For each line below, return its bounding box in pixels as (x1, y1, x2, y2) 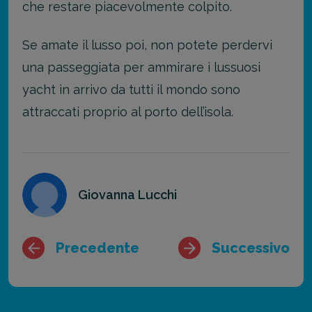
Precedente (56, 240, 139, 257)
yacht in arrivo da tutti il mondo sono (22, 81, 240, 97)
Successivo (212, 240, 290, 257)
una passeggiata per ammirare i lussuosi (22, 59, 260, 75)
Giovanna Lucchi (78, 187, 177, 203)
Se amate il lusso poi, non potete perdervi (22, 37, 272, 52)
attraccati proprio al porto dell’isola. (22, 104, 233, 119)
